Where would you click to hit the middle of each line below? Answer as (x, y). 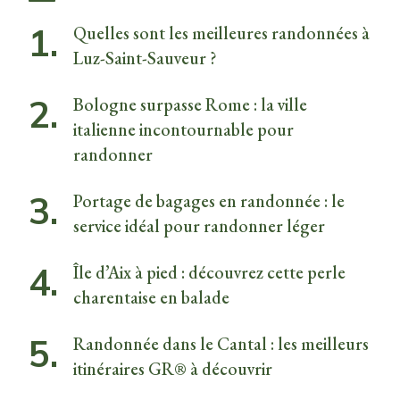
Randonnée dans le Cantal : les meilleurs (221, 343)
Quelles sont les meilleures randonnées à (221, 33)
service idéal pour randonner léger (199, 225)
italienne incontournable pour (183, 129)
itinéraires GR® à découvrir (173, 368)
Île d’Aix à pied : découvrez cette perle (209, 272)
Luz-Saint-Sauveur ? (145, 58)
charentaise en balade (151, 297)
